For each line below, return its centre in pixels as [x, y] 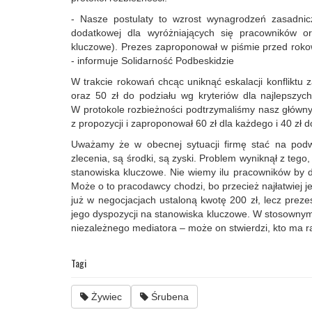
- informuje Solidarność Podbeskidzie [153, 61]
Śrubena [169, 297]
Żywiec [105, 297]
